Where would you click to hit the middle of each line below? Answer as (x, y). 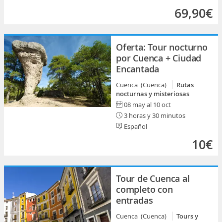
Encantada (138, 69)
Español (135, 126)
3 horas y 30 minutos (154, 115)
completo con (144, 189)
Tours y (187, 216)
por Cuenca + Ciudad (159, 58)
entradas (135, 200)
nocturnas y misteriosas (153, 94)
